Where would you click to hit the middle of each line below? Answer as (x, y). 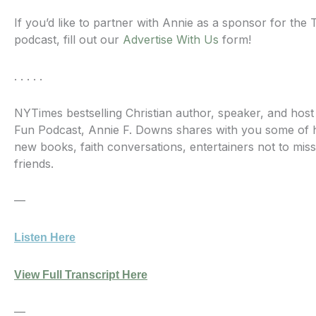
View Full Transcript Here (81, 275)
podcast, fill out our (68, 40)
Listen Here (45, 238)
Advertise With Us (171, 40)
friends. (34, 164)
